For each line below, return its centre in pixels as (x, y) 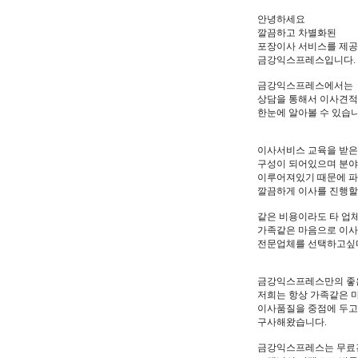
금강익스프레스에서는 (305, 86)
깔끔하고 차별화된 (297, 33)
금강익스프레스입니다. (306, 60)
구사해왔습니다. (292, 322)
